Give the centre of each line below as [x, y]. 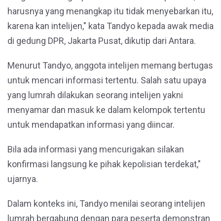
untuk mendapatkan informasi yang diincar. [91, 125]
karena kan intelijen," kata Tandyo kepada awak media [110, 26]
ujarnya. [23, 179]
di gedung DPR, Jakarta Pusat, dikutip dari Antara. [102, 41]
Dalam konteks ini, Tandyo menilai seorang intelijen [106, 203]
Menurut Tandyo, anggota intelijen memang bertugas [110, 65]
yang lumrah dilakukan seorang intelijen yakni [95, 95]
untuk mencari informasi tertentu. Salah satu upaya [107, 80]
